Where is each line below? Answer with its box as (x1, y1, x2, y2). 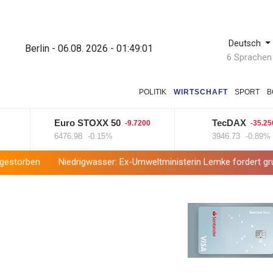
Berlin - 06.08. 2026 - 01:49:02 (25, 42, 154, 54)
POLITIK (139, 88, 167, 97)
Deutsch (228, 38, 263, 49)
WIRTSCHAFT (173, 88, 228, 97)
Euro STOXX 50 (26, 118, 93, 129)
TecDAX (183, 118, 218, 129)
